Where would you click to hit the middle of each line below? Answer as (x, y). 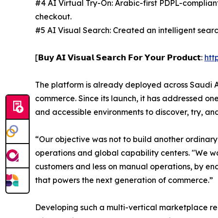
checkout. (53, 17)
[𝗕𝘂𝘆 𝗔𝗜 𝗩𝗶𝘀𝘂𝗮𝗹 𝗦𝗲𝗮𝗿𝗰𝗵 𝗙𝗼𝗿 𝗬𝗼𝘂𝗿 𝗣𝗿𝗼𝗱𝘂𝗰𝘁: (120, 58)
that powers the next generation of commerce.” (124, 180)
